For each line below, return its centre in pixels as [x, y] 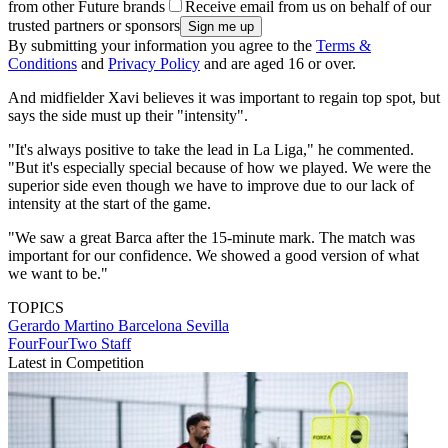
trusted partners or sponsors [94, 25]
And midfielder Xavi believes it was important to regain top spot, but [224, 97]
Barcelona [152, 325]
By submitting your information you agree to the [162, 45]
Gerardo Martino [63, 325]
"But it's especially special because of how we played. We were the [219, 167]
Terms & [343, 45]
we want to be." [58, 273]
